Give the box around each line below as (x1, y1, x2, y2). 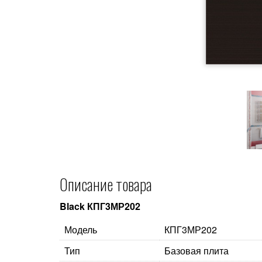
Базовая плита (164, 244, 229, 257)
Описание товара (60, 173, 152, 196)
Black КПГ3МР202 (60, 199, 140, 213)
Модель (64, 223, 97, 236)
